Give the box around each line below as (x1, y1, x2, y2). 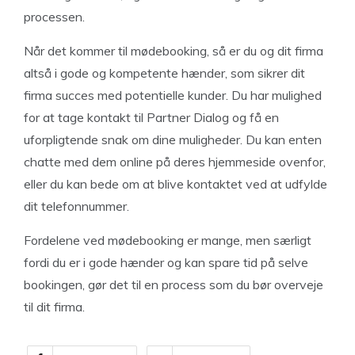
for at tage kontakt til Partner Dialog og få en (24, 109, 279, 125)
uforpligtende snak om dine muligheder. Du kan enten (24, 132, 322, 147)
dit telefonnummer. (24, 198, 129, 214)
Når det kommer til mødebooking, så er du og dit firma (24, 43, 323, 59)
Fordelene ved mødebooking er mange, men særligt (24, 232, 311, 248)
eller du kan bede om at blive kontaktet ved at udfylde (24, 176, 327, 192)
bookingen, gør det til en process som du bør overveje (24, 277, 323, 292)
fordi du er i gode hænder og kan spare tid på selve (24, 254, 308, 270)
